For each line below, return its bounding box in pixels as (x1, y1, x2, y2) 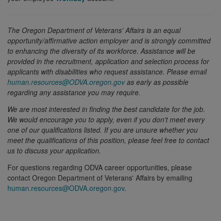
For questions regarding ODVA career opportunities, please (7, 162, 192, 172)
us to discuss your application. (7, 145, 101, 155)
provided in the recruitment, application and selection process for (7, 56, 209, 67)
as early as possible (125, 77, 188, 87)
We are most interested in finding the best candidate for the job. (7, 104, 205, 114)
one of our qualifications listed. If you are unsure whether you (7, 124, 198, 135)
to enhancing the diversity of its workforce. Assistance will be (7, 46, 195, 56)
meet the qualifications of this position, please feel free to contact (7, 135, 209, 145)
